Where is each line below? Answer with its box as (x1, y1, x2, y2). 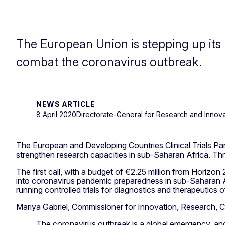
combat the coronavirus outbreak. (16, 54, 205, 69)
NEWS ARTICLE (36, 99, 95, 108)
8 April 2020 (36, 109, 76, 119)
